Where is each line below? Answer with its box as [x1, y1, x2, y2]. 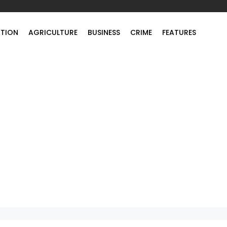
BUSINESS [88, 27, 120, 37]
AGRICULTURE [28, 27, 78, 37]
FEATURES [162, 27, 196, 37]
